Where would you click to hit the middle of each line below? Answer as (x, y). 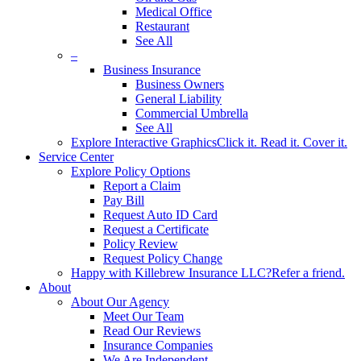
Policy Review (141, 244)
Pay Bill (124, 200)
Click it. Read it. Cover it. (282, 142)
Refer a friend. (308, 273)
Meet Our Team (143, 316)
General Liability (178, 99)
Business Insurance (152, 70)
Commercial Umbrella (192, 113)
